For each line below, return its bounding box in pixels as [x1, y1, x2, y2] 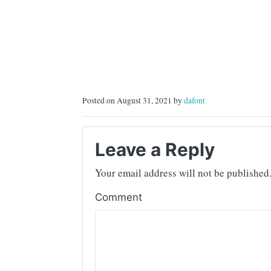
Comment [95, 191, 142, 204]
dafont [184, 95, 205, 106]
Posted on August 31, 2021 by [82, 95, 184, 106]
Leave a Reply [95, 139, 215, 161]
